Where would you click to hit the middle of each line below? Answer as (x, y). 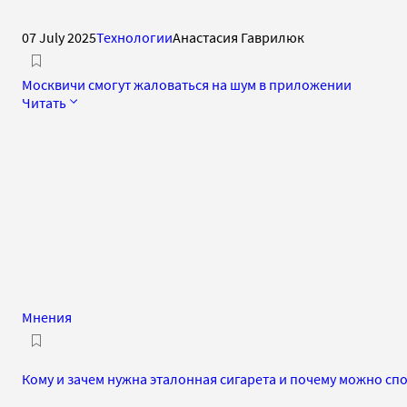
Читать (44, 102)
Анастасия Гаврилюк (238, 37)
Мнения (47, 317)
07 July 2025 (59, 37)
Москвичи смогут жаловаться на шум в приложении (187, 84)
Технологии (134, 37)
